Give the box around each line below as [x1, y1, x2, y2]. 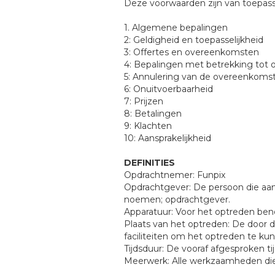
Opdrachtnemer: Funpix [124, 169, 225, 180]
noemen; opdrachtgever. [124, 194, 230, 205]
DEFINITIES [124, 157, 175, 168]
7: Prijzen [124, 96, 163, 107]
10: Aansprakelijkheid [124, 133, 211, 144]
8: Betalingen [124, 108, 182, 119]
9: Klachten [124, 120, 172, 131]
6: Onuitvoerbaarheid [124, 83, 213, 95]
